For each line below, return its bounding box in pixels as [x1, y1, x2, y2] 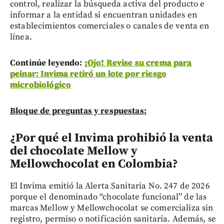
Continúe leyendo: [10, 57, 84, 68]
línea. [10, 31, 32, 42]
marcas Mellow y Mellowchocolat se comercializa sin [10, 202, 213, 213]
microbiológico [10, 79, 71, 90]
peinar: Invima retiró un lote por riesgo [10, 68, 166, 79]
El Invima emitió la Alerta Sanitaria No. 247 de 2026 [10, 180, 210, 191]
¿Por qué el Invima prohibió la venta [10, 130, 213, 145]
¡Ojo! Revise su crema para [84, 57, 192, 68]
